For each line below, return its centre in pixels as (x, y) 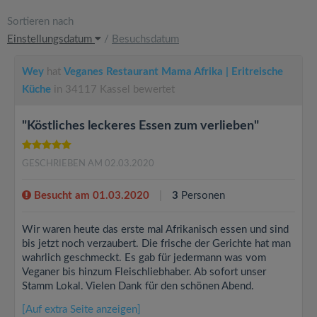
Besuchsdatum (145, 39)
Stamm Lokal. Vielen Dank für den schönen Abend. (138, 286)
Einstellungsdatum (51, 39)
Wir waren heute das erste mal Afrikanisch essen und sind (155, 230)
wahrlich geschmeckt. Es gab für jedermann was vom (144, 258)
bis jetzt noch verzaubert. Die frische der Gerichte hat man (156, 244)
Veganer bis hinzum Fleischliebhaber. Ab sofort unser (144, 272)
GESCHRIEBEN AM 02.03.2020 (88, 164)
